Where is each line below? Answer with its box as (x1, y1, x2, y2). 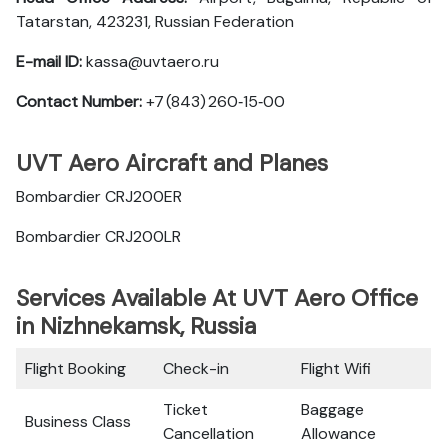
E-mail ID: (16, 51, 86, 72)
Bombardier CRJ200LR (16, 226, 181, 247)
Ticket (163, 399, 208, 420)
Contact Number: (16, 91, 146, 112)
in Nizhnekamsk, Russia (16, 311, 256, 341)
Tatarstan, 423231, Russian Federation (16, 11, 294, 32)
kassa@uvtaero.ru (86, 51, 219, 72)
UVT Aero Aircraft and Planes (16, 148, 328, 178)
